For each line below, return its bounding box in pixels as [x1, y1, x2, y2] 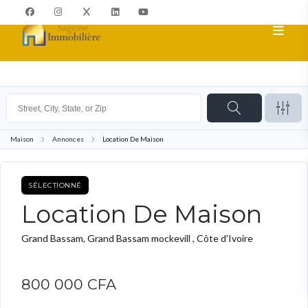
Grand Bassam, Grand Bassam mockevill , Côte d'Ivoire [21, 232, 253, 244]
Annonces [52, 135, 84, 143]
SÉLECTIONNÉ [28, 180, 82, 190]
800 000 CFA [21, 275, 116, 293]
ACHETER [102, 180, 137, 190]
